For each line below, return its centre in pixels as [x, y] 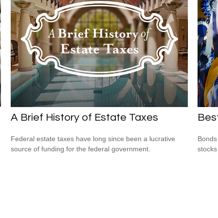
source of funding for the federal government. [81, 149]
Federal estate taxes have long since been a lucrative [93, 139]
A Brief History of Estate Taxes [85, 118]
